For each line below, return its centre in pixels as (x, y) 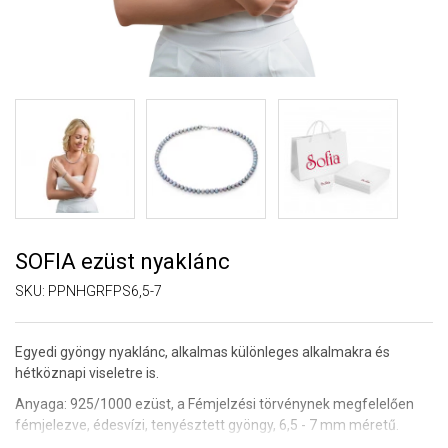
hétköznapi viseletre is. (87, 373)
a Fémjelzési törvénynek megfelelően (295, 404)
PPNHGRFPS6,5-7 (105, 291)
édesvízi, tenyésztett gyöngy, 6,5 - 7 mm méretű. (244, 425)
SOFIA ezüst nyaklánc (122, 261)
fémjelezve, (52, 425)
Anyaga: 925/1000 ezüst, (96, 404)
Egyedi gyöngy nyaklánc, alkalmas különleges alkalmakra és (202, 352)
